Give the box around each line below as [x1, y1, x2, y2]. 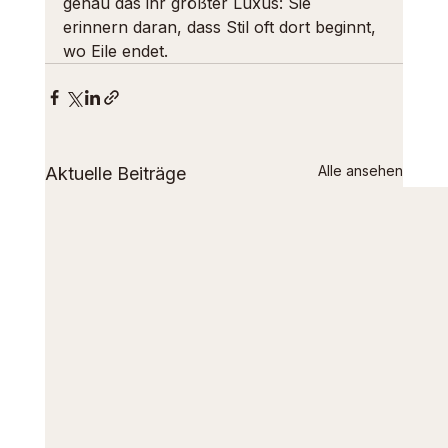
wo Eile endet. [62, 41, 168, 61]
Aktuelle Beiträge [44, 163, 186, 184]
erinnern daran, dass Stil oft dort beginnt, [62, 17, 381, 37]
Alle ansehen [318, 162, 404, 179]
